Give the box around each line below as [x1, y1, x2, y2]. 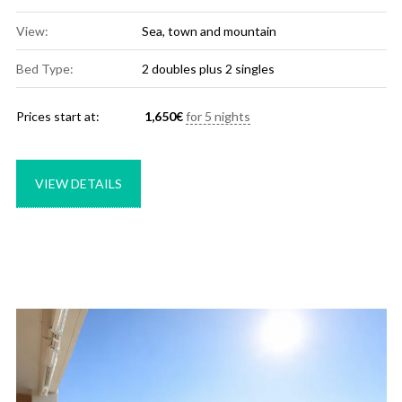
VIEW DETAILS [34, 175, 122, 191]
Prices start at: [15, 108, 100, 124]
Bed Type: [15, 61, 74, 77]
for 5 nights [185, 108, 250, 124]
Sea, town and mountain [141, 23, 276, 39]
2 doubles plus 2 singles [141, 61, 275, 77]
